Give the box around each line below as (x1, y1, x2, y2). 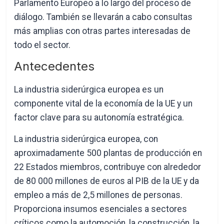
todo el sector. (14, 40, 71, 50)
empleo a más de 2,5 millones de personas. (14, 190, 183, 200)
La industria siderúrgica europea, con (14, 134, 158, 144)
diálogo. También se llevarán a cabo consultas (14, 12, 193, 22)
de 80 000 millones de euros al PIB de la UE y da (14, 176, 199, 186)
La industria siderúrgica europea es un (14, 84, 164, 94)
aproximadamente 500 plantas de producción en (14, 148, 202, 158)
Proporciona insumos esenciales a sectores (14, 204, 187, 214)
